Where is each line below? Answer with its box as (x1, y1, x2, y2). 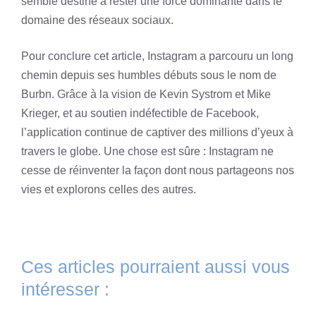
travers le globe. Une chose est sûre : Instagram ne (21, 145, 274, 157)
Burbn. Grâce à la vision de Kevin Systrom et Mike (21, 87, 271, 100)
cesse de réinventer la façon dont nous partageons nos (21, 164, 294, 176)
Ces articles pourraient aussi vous (21, 256, 290, 276)
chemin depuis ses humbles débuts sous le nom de (21, 68, 276, 81)
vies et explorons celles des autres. (21, 183, 196, 195)
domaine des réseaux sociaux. (21, 13, 174, 26)
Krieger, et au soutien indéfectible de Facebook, (21, 107, 259, 119)
